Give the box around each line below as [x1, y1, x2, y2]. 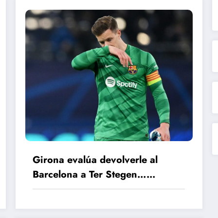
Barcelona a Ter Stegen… [33, 167, 147, 182]
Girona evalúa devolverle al [33, 152, 158, 167]
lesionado [33, 182, 77, 196]
